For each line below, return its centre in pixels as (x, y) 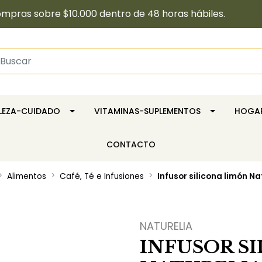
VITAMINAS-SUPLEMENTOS (147, 111)
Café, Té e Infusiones (101, 176)
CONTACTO (131, 144)
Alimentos (26, 176)
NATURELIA (166, 226)
